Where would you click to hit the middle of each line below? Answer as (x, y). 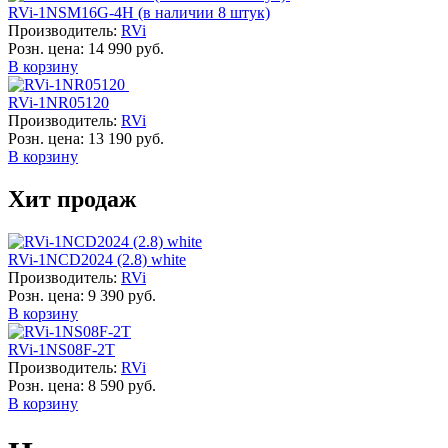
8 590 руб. (122, 386)
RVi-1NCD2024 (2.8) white (97, 260)
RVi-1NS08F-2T (61, 350)
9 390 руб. (122, 296)
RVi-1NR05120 (58, 103)
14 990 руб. (126, 49)
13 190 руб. (126, 139)
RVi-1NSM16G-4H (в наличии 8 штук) (139, 13)
